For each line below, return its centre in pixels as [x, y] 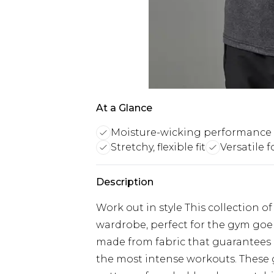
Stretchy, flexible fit [158, 147]
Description [125, 182]
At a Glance [124, 108]
